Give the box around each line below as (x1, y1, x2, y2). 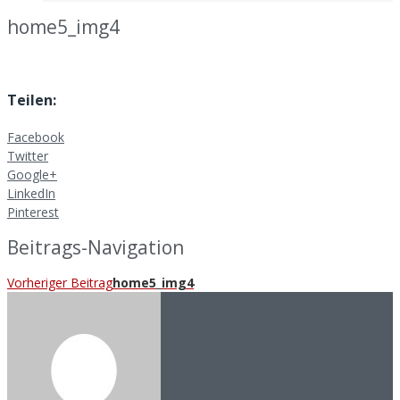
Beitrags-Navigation (7, 234, 184, 260)
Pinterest (7, 204, 59, 221)
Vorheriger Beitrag (7, 274, 112, 292)
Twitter (7, 147, 48, 165)
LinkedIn (7, 185, 55, 203)
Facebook (7, 129, 64, 146)
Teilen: (7, 90, 56, 111)
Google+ (7, 166, 57, 184)
